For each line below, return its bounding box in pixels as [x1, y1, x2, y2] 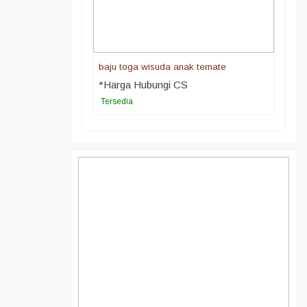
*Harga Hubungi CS [98, 78, 188, 90]
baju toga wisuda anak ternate [98, 61, 226, 72]
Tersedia [100, 96, 133, 106]
